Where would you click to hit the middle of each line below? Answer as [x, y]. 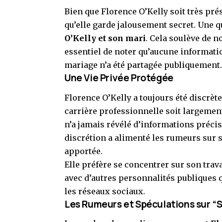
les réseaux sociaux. [105, 191]
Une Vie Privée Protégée [119, 78]
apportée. [83, 151]
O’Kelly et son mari [105, 38]
